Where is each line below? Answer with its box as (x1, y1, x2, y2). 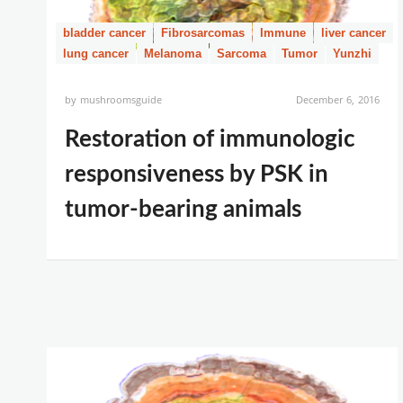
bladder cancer (63, 26, 146, 40)
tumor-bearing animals (65, 198, 301, 221)
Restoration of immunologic (65, 128, 355, 151)
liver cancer (321, 26, 386, 40)
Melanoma (144, 47, 201, 60)
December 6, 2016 (295, 93, 380, 106)
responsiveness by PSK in (65, 163, 328, 186)
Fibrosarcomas (161, 26, 245, 40)
